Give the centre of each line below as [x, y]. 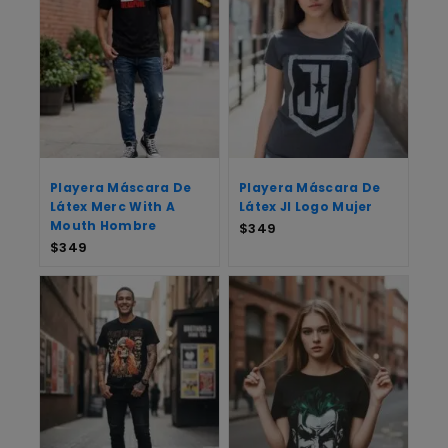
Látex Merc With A [113, 207]
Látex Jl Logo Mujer [306, 207]
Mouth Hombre [103, 226]
